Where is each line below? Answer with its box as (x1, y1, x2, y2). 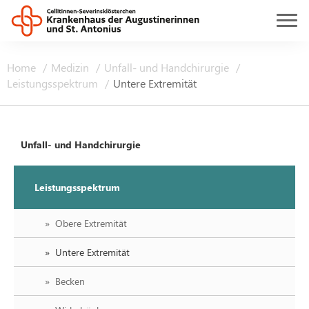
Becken (55, 275, 85, 288)
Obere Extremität (55, 217, 127, 230)
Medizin (51, 60, 92, 74)
